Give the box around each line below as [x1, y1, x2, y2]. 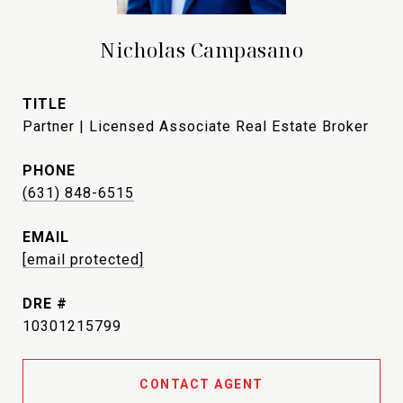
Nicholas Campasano [100, 36, 303, 63]
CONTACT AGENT [139, 377, 264, 391]
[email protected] [22, 251, 144, 268]
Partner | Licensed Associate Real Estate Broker [22, 118, 369, 135]
